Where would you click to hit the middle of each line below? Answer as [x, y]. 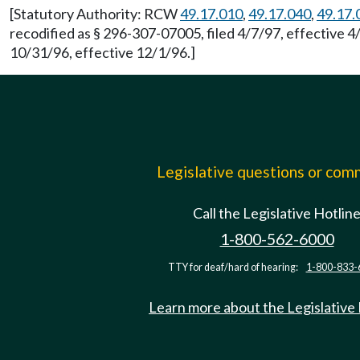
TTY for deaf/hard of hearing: [233, 267]
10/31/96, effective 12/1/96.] [102, 52]
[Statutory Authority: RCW [95, 14]
